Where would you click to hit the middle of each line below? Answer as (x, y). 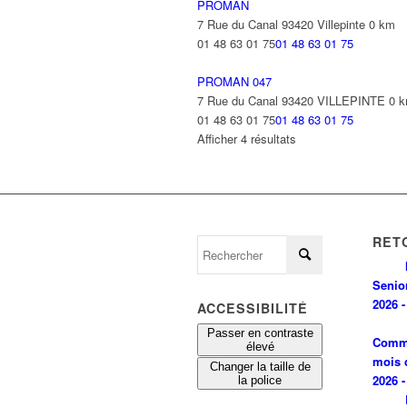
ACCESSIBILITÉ (253, 308)
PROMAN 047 (234, 81)
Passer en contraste (260, 333)
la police (260, 380)
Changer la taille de (260, 367)
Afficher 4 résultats (247, 139)
